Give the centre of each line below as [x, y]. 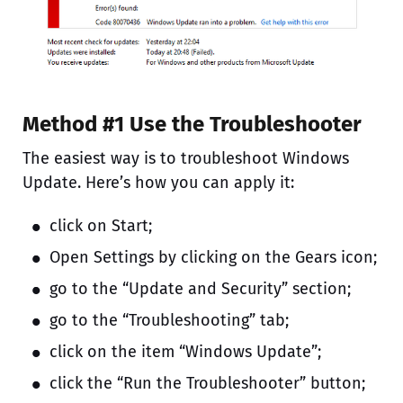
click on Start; [101, 226]
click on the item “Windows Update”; [185, 352]
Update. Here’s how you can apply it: [158, 183]
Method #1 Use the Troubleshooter [192, 125]
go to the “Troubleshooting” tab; [169, 321]
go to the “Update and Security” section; [200, 289]
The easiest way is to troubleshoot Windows [186, 159]
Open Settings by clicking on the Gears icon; [213, 258]
